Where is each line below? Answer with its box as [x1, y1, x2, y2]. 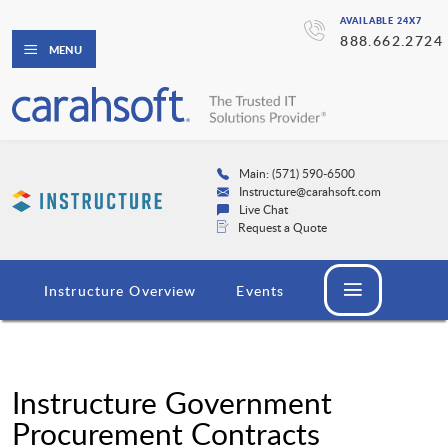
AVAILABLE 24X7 [340, 14, 422, 27]
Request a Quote [238, 219, 327, 236]
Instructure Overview [44, 281, 197, 301]
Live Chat [239, 201, 288, 218]
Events [236, 281, 285, 301]
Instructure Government [12, 382, 332, 424]
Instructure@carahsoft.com [239, 183, 381, 200]
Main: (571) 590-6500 [239, 165, 355, 182]
